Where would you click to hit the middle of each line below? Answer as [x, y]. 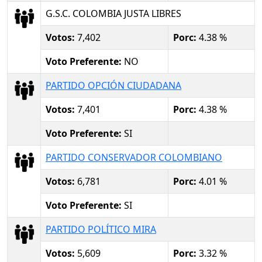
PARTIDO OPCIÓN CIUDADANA [113, 85]
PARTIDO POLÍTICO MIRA [101, 229]
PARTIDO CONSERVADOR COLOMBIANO [134, 157]
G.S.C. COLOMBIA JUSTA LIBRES [113, 13]
